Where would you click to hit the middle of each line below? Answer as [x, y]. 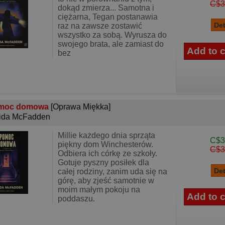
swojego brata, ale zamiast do [111, 44]
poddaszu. [76, 199]
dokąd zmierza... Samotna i [106, 8]
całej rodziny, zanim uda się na [113, 172]
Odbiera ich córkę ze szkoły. [107, 153]
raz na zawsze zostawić [100, 26]
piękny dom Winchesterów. [105, 144]
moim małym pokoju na [99, 190]
